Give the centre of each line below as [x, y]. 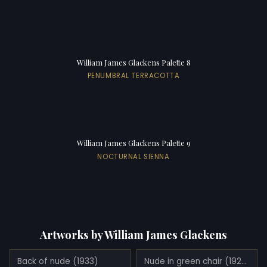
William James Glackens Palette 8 [133, 62]
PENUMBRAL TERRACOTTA [133, 75]
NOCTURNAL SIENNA [133, 156]
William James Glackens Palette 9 [133, 143]
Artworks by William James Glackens [133, 235]
